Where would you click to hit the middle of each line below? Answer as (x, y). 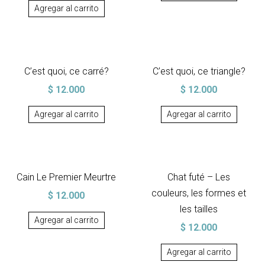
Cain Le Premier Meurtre (66, 177)
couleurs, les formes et (199, 193)
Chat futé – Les (199, 177)
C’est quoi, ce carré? (66, 71)
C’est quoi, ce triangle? (199, 71)
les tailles (199, 209)
